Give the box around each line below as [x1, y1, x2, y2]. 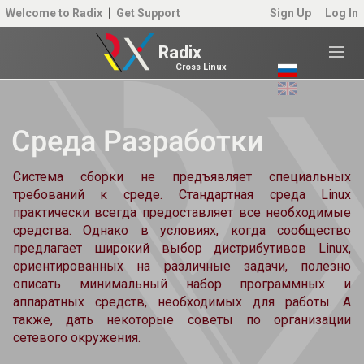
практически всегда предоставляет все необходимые [12, 204, 352, 220]
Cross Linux [175, 62, 227, 73]
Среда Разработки [11, 124, 264, 159]
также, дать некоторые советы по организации [12, 311, 352, 327]
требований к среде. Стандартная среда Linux [12, 186, 352, 202]
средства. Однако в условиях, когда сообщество [12, 222, 352, 238]
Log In [325, 6, 358, 20]
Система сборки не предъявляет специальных [12, 168, 352, 184]
